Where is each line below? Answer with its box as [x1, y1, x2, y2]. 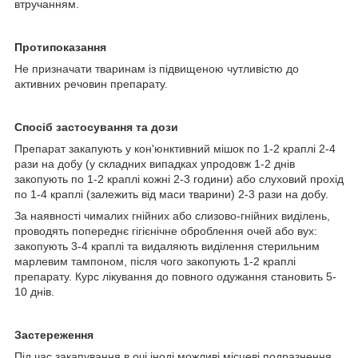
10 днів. [14, 284, 54, 298]
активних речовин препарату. [14, 77, 168, 90]
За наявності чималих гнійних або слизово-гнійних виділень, [14, 209, 330, 222]
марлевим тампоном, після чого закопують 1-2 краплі [14, 254, 296, 268]
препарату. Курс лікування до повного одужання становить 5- [14, 269, 336, 283]
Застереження [14, 328, 93, 341]
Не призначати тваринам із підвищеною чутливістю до [14, 62, 299, 75]
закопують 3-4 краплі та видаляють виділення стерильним [14, 239, 320, 253]
